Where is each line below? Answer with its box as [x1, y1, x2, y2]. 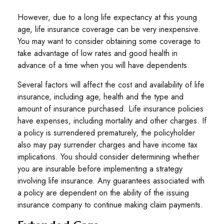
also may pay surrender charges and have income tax [17, 139, 197, 150]
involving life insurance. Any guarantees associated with [17, 175, 204, 186]
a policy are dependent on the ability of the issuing [17, 187, 189, 198]
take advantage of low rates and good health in [17, 47, 177, 59]
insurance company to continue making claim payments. [17, 199, 203, 210]
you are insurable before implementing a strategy [17, 163, 182, 174]
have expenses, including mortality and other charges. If [17, 115, 206, 126]
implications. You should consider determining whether [17, 151, 199, 162]
